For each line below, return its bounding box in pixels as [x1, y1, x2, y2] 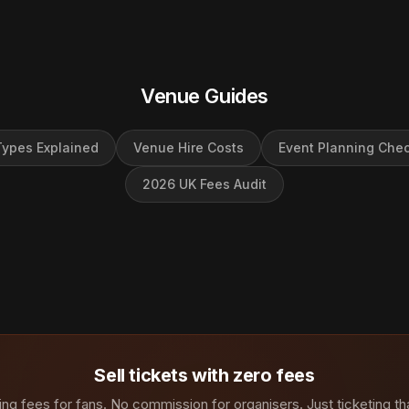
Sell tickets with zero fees [94, 364, 315, 386]
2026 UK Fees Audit [142, 176, 267, 192]
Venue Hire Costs [133, 140, 244, 155]
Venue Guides [141, 84, 268, 108]
